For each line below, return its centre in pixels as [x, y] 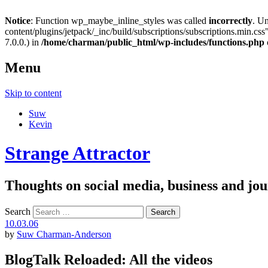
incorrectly [231, 21]
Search [18, 211]
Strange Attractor [77, 153]
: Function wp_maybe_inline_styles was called [120, 21]
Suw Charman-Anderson [64, 234]
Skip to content [33, 93]
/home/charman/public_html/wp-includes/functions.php [153, 42]
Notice [18, 21]
